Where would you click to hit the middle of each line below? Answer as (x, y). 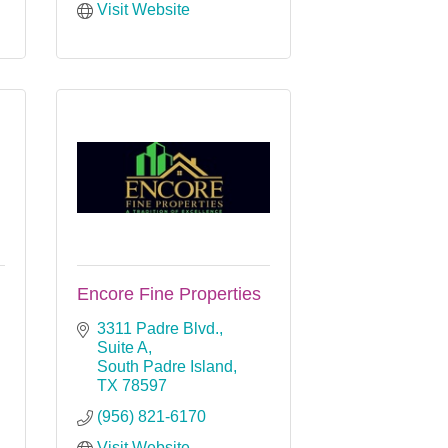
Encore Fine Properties (169, 293)
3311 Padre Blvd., (160, 328)
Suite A (122, 347)
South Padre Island (165, 366)
